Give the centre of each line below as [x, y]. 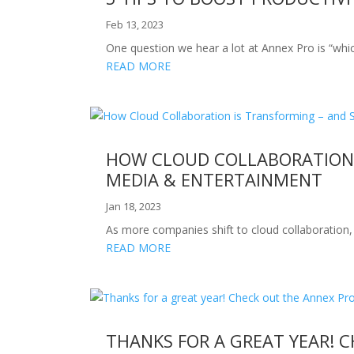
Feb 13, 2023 [135, 24]
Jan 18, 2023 [134, 206]
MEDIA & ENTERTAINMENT [215, 179]
